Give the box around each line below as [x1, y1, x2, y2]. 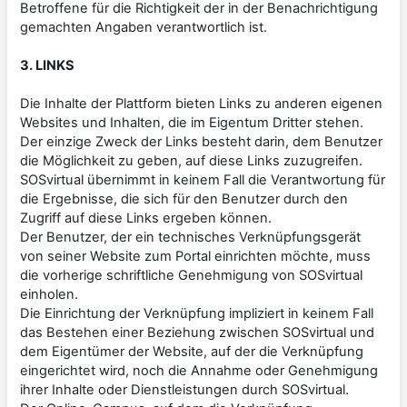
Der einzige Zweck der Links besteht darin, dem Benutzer [20, 133, 382, 150]
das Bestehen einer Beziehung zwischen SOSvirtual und [20, 323, 374, 341]
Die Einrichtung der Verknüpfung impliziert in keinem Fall [20, 304, 373, 322]
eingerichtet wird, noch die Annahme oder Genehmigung [20, 362, 378, 379]
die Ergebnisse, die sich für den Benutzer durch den [20, 190, 348, 207]
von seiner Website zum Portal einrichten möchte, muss [20, 247, 371, 264]
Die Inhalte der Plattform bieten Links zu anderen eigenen [20, 94, 382, 112]
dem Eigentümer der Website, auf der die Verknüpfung [20, 342, 363, 360]
